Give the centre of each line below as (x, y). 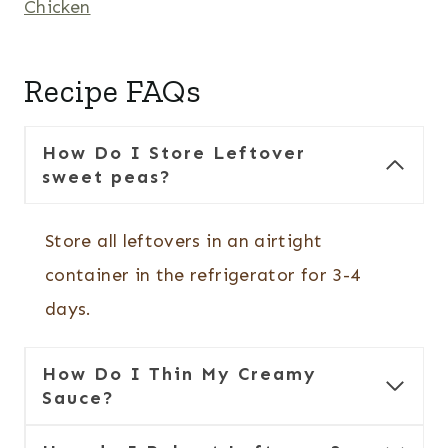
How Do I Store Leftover (174, 153)
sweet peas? (107, 177)
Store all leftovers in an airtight (184, 241)
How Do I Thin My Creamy (179, 374)
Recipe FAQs (112, 91)
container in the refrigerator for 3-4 (203, 275)
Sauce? (78, 398)
